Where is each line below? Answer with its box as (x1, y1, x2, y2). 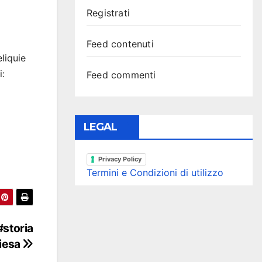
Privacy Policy (98, 155, 142, 164)
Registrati (87, 7, 130, 19)
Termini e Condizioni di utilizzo (87, 167, 223, 179)
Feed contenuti (87, 38, 154, 50)
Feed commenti (87, 69, 156, 81)
